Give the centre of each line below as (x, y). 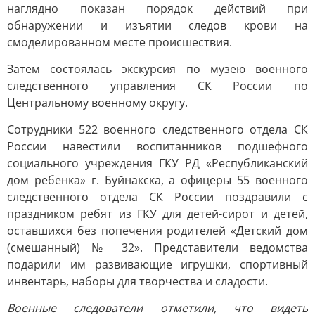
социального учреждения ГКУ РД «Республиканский (157, 163)
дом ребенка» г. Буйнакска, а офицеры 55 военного (157, 180)
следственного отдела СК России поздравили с (157, 197)
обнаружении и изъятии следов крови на (157, 25)
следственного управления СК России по (157, 86)
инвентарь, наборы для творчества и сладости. (137, 281)
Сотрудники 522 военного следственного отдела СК (157, 129)
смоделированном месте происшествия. (120, 42)
